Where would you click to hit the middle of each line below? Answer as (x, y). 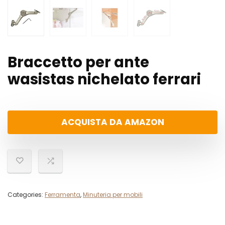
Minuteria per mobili (113, 195)
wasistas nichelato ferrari (104, 80)
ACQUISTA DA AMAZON (113, 122)
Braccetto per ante (78, 63)
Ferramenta (63, 195)
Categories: (26, 195)
